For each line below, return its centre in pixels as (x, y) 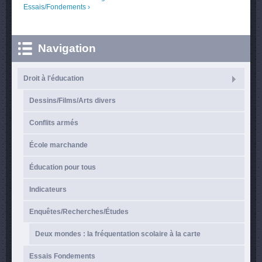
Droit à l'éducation (54, 78)
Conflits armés (54, 123)
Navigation (67, 48)
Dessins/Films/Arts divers (73, 101)
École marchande (58, 145)
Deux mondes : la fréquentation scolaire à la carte (118, 234)
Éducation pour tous (63, 167)
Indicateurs (48, 189)
